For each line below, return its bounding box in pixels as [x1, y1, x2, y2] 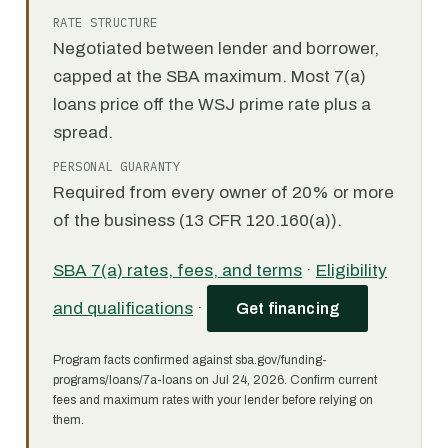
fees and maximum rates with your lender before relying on [53, 393, 373, 407]
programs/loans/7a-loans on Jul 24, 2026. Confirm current [53, 373, 377, 387]
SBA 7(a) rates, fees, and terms [53, 261, 302, 280]
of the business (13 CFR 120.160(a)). [53, 211, 342, 230]
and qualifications [53, 299, 193, 318]
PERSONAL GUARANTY [53, 159, 181, 174]
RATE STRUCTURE [53, 15, 158, 30]
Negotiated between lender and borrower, [53, 39, 379, 58]
